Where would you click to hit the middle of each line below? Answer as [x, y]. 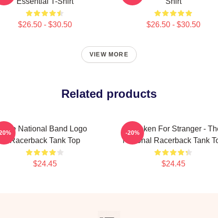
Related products [109, 94]
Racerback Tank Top [45, 140]
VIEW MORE [109, 54]
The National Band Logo [45, 129]
